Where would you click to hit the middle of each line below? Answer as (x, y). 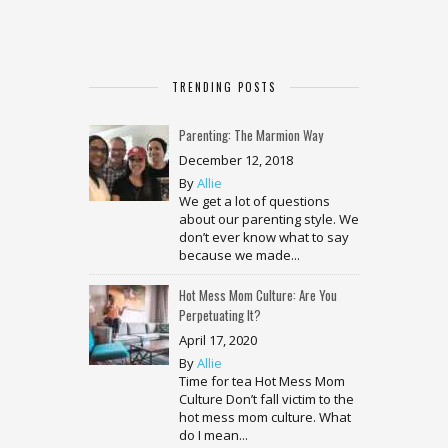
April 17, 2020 (218, 340)
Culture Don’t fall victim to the (266, 399)
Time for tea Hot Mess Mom (262, 381)
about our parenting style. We (269, 219)
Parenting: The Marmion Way (251, 135)
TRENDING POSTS (224, 87)
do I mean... (213, 435)
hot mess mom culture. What (265, 417)
